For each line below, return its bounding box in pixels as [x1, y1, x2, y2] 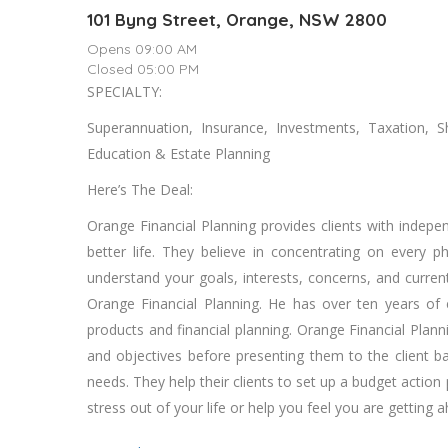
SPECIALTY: [87, 82, 162, 102]
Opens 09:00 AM [87, 40, 197, 59]
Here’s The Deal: [87, 180, 193, 200]
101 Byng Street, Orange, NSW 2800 [87, 9, 387, 31]
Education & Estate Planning [87, 144, 270, 164]
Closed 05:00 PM [87, 60, 199, 79]
